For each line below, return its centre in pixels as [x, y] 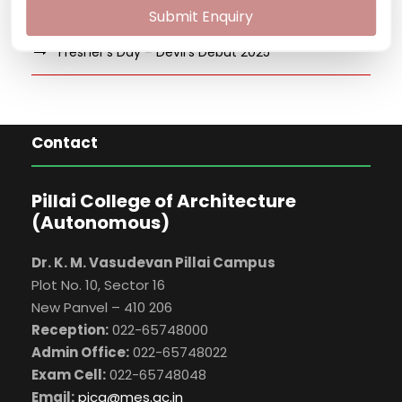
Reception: [70, 330]
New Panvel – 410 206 [102, 307]
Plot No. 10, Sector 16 [98, 285]
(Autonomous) [100, 223]
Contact [65, 143]
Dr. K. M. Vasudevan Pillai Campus [153, 262]
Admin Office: [80, 352]
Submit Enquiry [201, 17]
